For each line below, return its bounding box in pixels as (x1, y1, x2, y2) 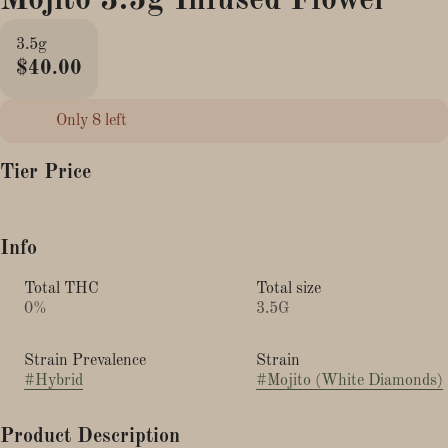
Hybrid (35, 372, 83, 389)
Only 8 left (56, 112, 127, 129)
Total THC (24, 280, 99, 297)
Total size (256, 280, 321, 297)
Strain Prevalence (24, 352, 146, 369)
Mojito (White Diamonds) (267, 372, 443, 389)
